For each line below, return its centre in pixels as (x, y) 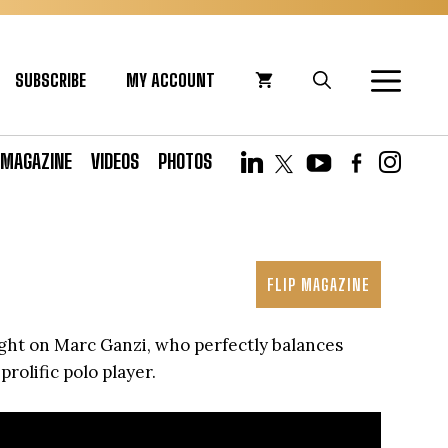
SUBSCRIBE (50, 80)
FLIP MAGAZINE (318, 284)
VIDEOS (115, 161)
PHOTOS (185, 161)
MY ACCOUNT (170, 80)
